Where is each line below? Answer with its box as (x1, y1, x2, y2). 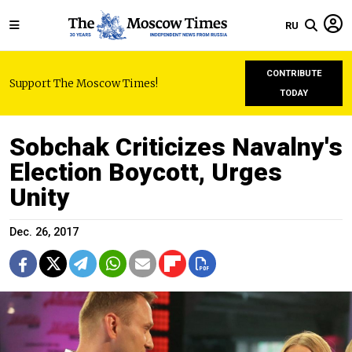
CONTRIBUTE (266, 68, 322, 79)
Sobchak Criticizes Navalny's (9, 132, 343, 162)
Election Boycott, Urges (9, 157, 282, 187)
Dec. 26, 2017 (9, 225, 79, 239)
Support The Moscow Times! (9, 76, 158, 90)
